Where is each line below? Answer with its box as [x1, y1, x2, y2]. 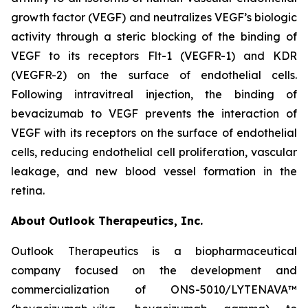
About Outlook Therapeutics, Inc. [11, 214, 203, 228]
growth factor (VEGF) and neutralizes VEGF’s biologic [11, 10, 297, 24]
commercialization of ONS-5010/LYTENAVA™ [11, 283, 297, 296]
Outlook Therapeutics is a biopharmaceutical [11, 244, 297, 258]
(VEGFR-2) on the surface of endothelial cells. [11, 68, 297, 82]
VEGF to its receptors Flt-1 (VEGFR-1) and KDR [11, 49, 297, 63]
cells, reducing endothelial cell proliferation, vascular [11, 145, 297, 159]
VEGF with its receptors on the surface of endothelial [11, 126, 297, 140]
